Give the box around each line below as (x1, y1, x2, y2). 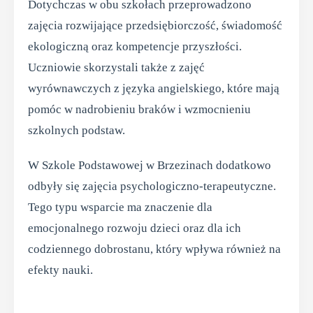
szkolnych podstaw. (28, 124, 125, 137)
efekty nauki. (28, 263, 93, 277)
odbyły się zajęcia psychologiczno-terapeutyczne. (28, 180, 276, 193)
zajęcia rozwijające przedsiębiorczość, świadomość (28, 19, 282, 32)
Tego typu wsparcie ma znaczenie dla (28, 201, 212, 214)
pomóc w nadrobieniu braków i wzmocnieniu (28, 103, 251, 116)
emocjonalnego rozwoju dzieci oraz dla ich (28, 221, 241, 235)
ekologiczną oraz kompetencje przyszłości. (28, 40, 242, 53)
